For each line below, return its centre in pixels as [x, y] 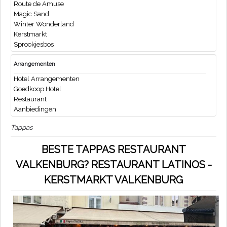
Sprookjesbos [34, 45]
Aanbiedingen [35, 109]
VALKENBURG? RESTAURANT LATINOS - [113, 165]
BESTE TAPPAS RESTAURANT [113, 150]
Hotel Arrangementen [47, 79]
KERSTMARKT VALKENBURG [113, 180]
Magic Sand [31, 14]
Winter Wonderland [44, 24]
